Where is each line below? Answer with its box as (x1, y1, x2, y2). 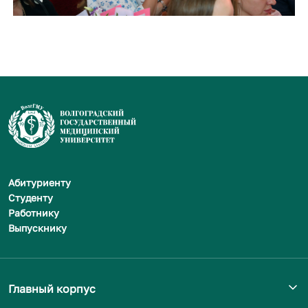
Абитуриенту (8, 176, 71, 188)
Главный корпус (8, 281, 96, 296)
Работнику (8, 206, 59, 219)
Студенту (8, 191, 53, 203)
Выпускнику (8, 221, 67, 234)
